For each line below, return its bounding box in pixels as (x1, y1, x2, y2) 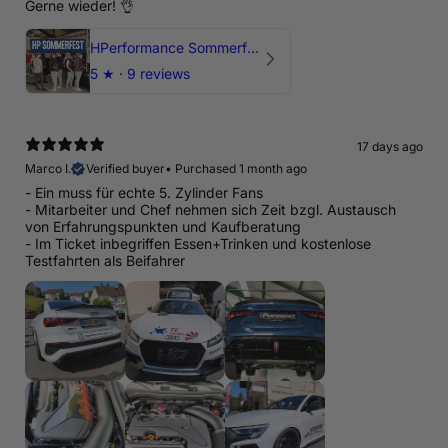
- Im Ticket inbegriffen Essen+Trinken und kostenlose (25, 235, 371, 253)
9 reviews (127, 65, 190, 83)
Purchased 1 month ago (175, 161, 307, 177)
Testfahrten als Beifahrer (25, 252, 185, 270)
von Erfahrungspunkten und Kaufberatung (25, 218, 301, 236)
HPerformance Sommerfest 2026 (247, 39, 259, 57)
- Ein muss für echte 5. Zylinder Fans (25, 184, 263, 202)
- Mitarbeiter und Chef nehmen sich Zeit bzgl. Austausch (25, 201, 396, 219)
